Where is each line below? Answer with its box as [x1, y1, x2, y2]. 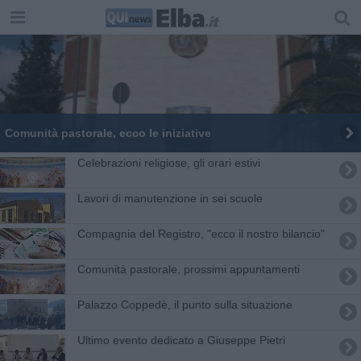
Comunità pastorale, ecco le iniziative [4, 126, 211, 139]
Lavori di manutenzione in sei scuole [77, 191, 263, 205]
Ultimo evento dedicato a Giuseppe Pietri [77, 333, 285, 346]
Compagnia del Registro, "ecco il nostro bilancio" [77, 226, 325, 240]
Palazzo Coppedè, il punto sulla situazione [77, 297, 293, 311]
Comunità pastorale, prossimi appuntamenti [77, 262, 300, 276]
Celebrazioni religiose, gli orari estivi [77, 156, 260, 169]
